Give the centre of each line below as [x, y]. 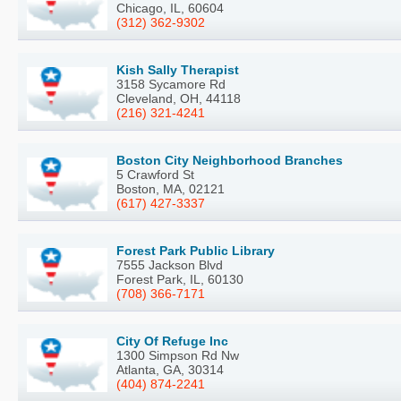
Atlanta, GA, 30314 [170, 370]
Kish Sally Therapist [178, 70]
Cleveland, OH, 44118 [179, 99]
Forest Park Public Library [196, 251]
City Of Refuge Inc [172, 341]
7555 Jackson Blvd [170, 265]
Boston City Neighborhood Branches [230, 161]
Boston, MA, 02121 [171, 189]
